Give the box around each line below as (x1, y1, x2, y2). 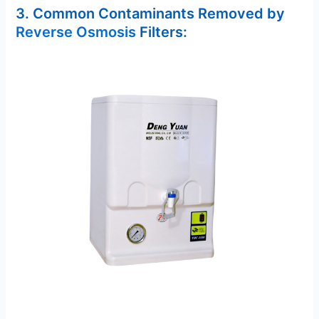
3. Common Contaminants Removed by (16, 5, 286, 23)
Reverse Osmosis (16, 23, 140, 41)
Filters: (140, 23, 188, 41)
